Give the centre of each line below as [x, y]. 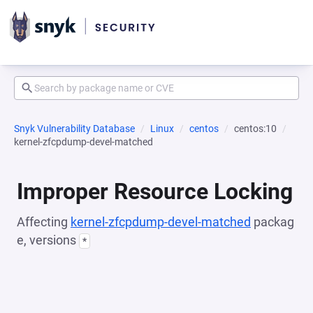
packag [272, 222]
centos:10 [255, 129]
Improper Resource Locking [155, 191]
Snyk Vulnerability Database [74, 129]
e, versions [48, 240]
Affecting [44, 222]
